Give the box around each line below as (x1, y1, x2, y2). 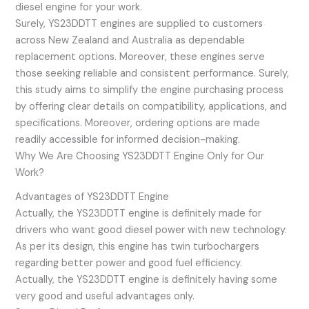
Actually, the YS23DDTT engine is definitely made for (15, 206, 262, 220)
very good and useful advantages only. (15, 289, 195, 303)
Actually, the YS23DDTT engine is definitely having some (15, 272, 278, 286)
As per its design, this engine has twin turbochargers (15, 239, 260, 253)
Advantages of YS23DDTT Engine (15, 190, 170, 203)
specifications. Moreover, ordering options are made (15, 117, 261, 130)
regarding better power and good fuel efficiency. (15, 256, 243, 270)
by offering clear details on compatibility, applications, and (15, 100, 288, 114)
